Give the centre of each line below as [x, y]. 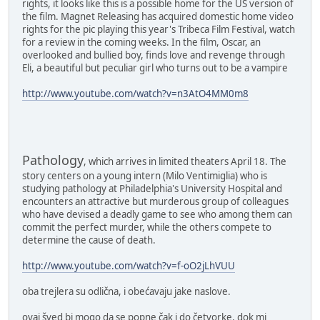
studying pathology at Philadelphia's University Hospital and [152, 188]
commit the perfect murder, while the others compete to [147, 227]
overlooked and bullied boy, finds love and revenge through [154, 55]
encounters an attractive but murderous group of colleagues [155, 201]
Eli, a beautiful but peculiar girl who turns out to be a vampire [155, 67]
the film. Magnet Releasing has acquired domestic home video [158, 16]
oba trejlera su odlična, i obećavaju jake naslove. [126, 291]
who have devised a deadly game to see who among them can [157, 214]
